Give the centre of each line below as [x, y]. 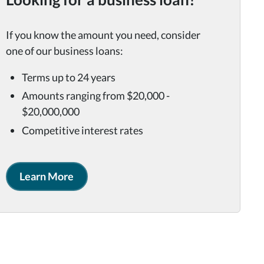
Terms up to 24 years [68, 77]
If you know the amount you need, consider [103, 35]
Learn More [47, 176]
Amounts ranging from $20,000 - [95, 96]
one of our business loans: [64, 51]
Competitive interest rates [82, 130]
